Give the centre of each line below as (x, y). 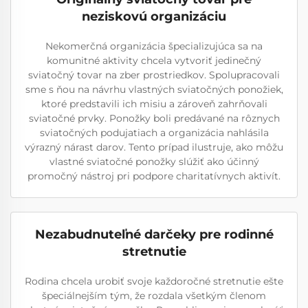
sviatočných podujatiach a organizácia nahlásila (154, 133)
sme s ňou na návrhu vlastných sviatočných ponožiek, (154, 89)
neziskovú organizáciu (154, 16)
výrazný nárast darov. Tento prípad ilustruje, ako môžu (154, 147)
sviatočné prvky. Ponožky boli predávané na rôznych (154, 118)
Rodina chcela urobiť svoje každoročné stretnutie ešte (154, 281)
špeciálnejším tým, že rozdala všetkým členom (154, 296)
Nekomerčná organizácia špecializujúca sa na (154, 46)
